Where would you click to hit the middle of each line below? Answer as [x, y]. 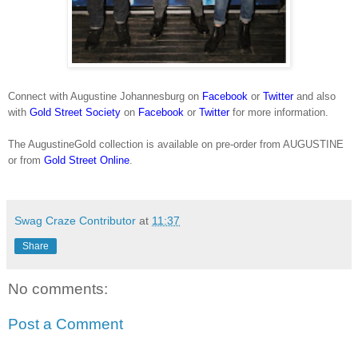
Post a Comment [66, 324]
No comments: [58, 289]
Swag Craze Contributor [75, 221]
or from [26, 161]
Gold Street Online [87, 161]
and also [314, 97]
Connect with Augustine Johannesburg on [105, 97]
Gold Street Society [75, 113]
